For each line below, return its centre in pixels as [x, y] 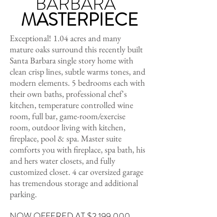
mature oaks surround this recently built [76, 49]
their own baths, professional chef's [68, 94]
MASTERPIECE [77, 20]
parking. [23, 194]
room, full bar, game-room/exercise [68, 116]
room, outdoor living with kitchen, [68, 127]
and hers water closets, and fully [62, 161]
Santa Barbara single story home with [71, 60]
